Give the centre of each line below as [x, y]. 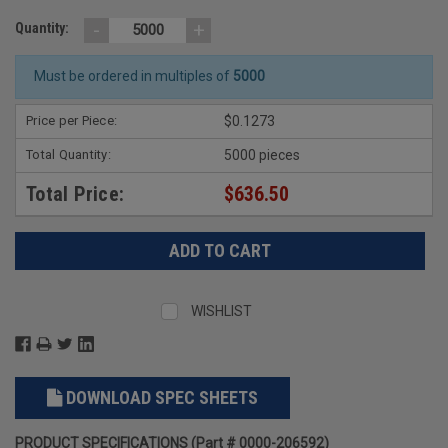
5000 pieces [262, 154]
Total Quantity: [68, 154]
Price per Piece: [71, 120]
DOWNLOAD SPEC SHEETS [161, 397]
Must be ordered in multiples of [133, 76]
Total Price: [75, 193]
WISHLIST [222, 310]
